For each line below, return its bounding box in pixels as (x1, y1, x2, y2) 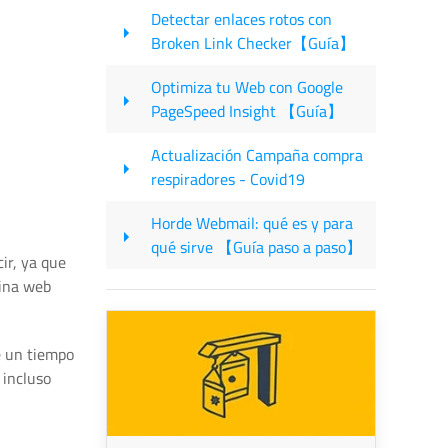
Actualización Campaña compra (151, 140, 363, 170)
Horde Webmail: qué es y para (151, 208, 353, 238)
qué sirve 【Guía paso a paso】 (151, 232, 362, 262)
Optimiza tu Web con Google (151, 72, 343, 102)
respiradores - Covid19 (151, 164, 305, 194)
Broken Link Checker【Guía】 (151, 28, 355, 58)
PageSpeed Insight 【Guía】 (151, 96, 343, 126)
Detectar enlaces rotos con (151, 4, 332, 34)
